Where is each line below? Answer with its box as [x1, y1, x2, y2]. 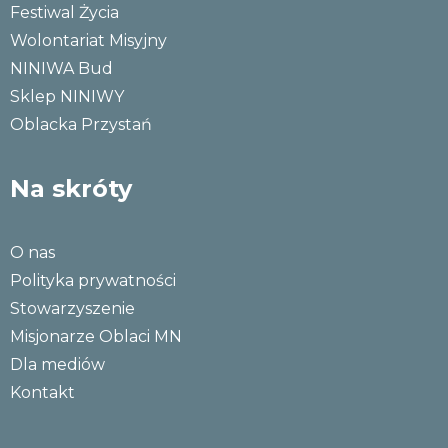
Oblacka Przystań [10, 115, 152, 134]
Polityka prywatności [10, 271, 176, 290]
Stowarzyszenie [10, 299, 135, 318]
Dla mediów [10, 355, 105, 374]
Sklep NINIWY [10, 87, 124, 106]
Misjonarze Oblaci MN [10, 327, 182, 346]
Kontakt [10, 383, 75, 402]
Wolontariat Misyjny [10, 31, 167, 50]
